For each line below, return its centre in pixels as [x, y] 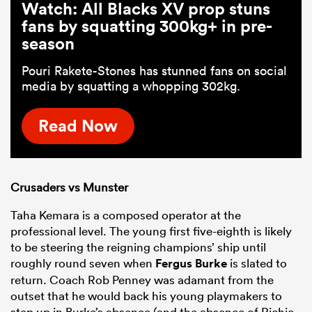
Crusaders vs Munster [69, 187]
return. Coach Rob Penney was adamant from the [142, 280]
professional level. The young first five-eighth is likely [151, 231]
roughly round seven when [83, 263]
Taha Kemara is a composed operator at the [126, 215]
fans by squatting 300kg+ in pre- [147, 26]
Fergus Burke [191, 264]
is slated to [257, 263]
